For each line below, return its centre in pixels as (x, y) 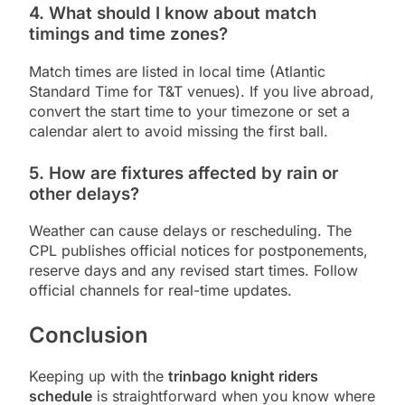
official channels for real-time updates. (160, 291)
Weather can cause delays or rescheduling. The (190, 231)
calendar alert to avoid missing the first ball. (179, 131)
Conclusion (89, 335)
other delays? (84, 193)
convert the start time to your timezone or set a (189, 111)
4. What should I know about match (173, 13)
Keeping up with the (99, 377)
